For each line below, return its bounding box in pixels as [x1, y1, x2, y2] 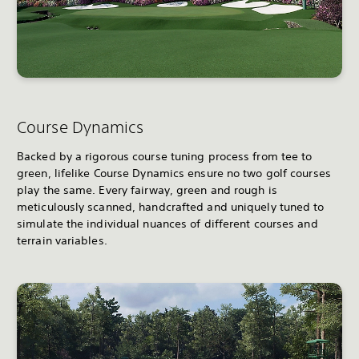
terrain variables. [17, 232, 107, 248]
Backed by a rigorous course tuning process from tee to [17, 148, 313, 163]
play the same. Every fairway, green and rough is [17, 182, 277, 197]
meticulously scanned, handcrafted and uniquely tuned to [17, 199, 325, 214]
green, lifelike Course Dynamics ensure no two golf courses [17, 165, 331, 180]
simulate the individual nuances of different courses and [17, 216, 318, 231]
